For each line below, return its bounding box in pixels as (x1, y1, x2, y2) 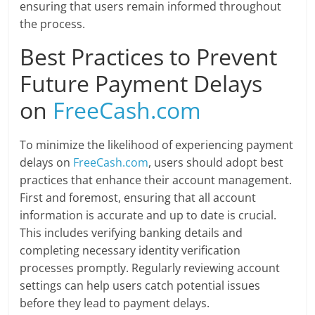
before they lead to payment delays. (20, 295, 210, 311)
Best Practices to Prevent (20, 41, 278, 72)
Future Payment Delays (20, 68, 263, 99)
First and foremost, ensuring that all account (20, 190, 257, 206)
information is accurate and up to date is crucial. (20, 207, 277, 224)
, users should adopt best (148, 155, 284, 171)
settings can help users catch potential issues (20, 278, 261, 294)
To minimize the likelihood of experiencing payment (20, 137, 294, 153)
